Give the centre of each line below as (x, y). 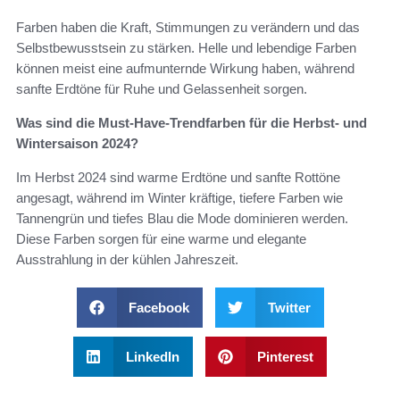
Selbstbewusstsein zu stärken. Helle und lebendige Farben (186, 48)
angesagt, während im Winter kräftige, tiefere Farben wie (179, 198)
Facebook (159, 308)
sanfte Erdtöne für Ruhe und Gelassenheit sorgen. (162, 89)
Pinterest (285, 357)
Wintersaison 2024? (77, 144)
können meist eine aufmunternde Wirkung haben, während (185, 69)
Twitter (289, 308)
